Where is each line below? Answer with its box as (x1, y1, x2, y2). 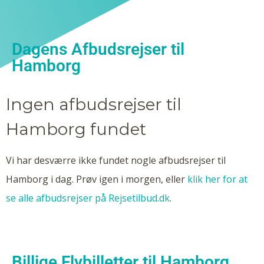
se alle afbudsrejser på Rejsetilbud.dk (6, 192, 170, 204)
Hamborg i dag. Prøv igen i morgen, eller (6, 173, 187, 186)
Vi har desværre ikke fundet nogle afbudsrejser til (6, 154, 226, 167)
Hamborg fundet (6, 119, 146, 139)
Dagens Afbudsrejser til (12, 39, 184, 59)
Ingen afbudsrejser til (6, 94, 181, 114)
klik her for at (187, 173, 247, 186)
